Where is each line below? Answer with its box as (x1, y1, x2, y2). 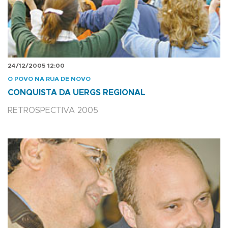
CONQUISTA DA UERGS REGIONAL (8, 88, 146, 97)
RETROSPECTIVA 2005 (8, 106, 98, 115)
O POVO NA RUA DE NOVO (8, 75, 91, 82)
